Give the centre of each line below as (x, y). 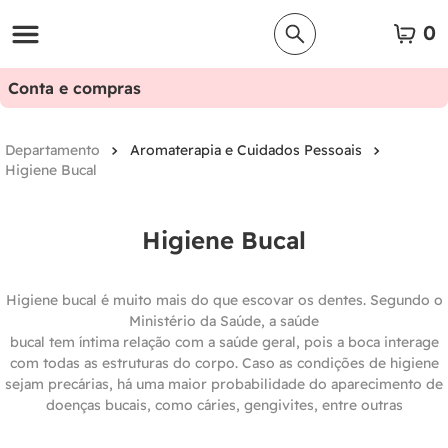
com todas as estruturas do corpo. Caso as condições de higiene (224, 363)
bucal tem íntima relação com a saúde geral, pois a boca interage (224, 342)
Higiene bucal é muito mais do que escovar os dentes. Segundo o (224, 300)
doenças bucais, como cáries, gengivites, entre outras (224, 405)
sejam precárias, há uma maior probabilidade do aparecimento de (224, 384)
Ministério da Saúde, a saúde (224, 321)
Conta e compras (74, 88)
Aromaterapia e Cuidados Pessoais (246, 150)
